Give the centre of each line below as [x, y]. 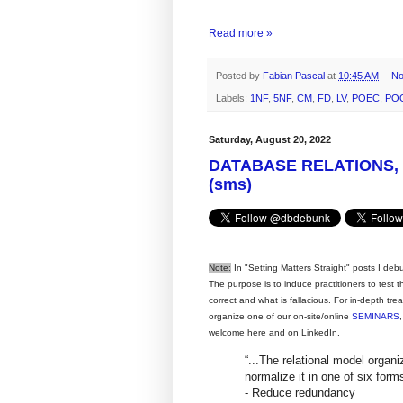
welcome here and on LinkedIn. [274, 333]
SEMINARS [376, 317]
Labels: [233, 98]
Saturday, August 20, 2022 [270, 139]
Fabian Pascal [295, 76]
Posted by [239, 76]
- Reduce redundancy [300, 392]
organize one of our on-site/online [280, 317]
